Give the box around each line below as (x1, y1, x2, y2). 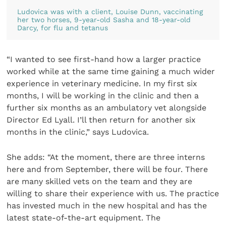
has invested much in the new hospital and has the (7, 201, 207, 211)
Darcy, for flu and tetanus (17, 24, 108, 32)
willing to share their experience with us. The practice (7, 189, 219, 199)
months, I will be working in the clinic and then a (7, 90, 199, 100)
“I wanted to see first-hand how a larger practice (7, 54, 201, 64)
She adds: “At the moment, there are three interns (7, 152, 205, 162)
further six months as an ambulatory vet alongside (7, 102, 207, 112)
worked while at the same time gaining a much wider (7, 66, 215, 76)
